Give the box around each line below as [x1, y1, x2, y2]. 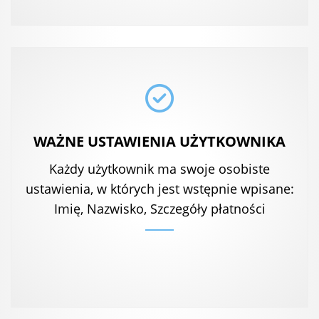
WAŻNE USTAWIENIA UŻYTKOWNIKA [33, 132, 286, 152]
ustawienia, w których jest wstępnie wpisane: [25, 180, 294, 198]
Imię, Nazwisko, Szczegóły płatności [53, 200, 266, 218]
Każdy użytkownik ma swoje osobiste [49, 160, 270, 178]
